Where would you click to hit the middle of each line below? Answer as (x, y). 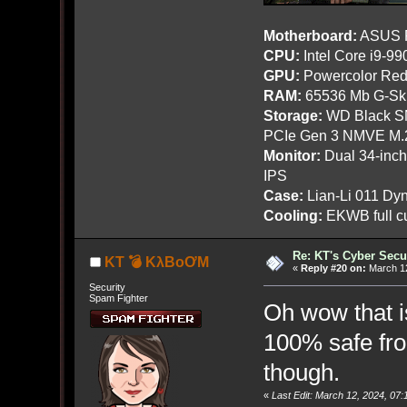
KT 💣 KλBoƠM (156, 263)
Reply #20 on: (333, 268)
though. (301, 372)
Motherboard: (310, 35)
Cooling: (293, 215)
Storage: (293, 115)
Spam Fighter (118, 298)
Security (107, 288)
